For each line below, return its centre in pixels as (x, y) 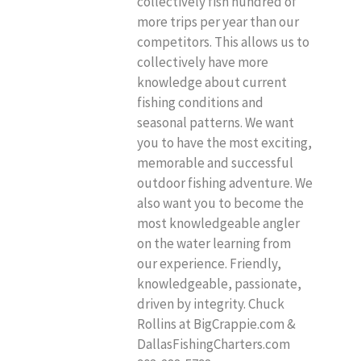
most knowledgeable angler (218, 223)
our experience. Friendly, (209, 263)
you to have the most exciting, (224, 142)
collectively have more (203, 62)
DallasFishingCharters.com (214, 344)
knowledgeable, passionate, (219, 283)
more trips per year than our (218, 21)
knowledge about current (212, 82)
